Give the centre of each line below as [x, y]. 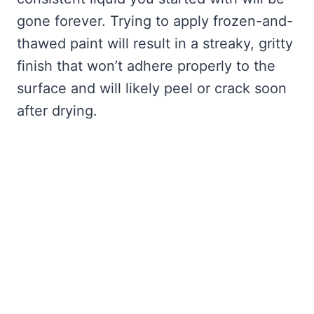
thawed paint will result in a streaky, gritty [155, 44]
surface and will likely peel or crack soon [152, 89]
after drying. [57, 111]
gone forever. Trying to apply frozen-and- [155, 21]
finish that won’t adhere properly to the [146, 66]
